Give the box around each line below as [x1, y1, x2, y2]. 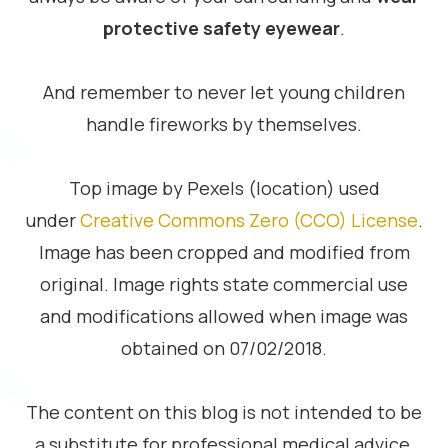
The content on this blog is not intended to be [26, 400, 422, 424]
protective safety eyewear [103, 16, 340, 40]
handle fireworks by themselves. [86, 112, 362, 136]
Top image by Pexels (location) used [68, 176, 380, 200]
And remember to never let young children [43, 80, 405, 104]
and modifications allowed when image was [40, 304, 408, 328]
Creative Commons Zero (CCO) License [79, 208, 418, 232]
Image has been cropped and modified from [38, 240, 410, 264]
